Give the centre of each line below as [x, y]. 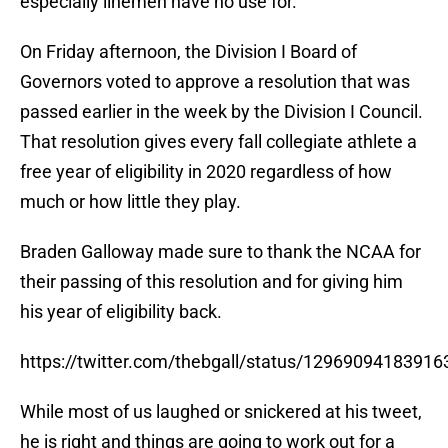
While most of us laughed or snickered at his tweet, [221, 412]
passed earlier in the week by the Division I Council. [221, 112]
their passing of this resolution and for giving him [211, 282]
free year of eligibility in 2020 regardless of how [206, 172]
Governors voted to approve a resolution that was [215, 82]
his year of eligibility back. [121, 312]
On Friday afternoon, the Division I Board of [188, 52]
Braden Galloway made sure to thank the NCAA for [220, 252]
